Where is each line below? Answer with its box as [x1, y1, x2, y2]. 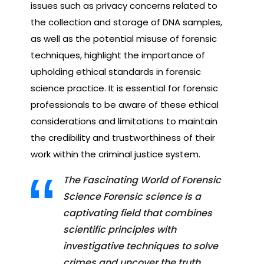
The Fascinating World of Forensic [63, 173, 221, 187]
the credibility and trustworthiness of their [31, 131, 215, 144]
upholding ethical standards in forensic [31, 65, 201, 78]
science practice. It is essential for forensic [31, 81, 218, 94]
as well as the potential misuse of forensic [31, 32, 217, 45]
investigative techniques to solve [63, 239, 218, 253]
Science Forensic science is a [63, 189, 201, 203]
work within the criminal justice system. [31, 147, 200, 160]
